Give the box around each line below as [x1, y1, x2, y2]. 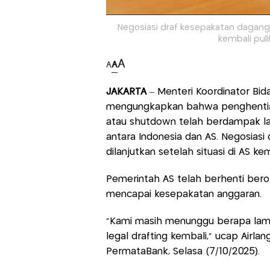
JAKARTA [105, 87, 149, 97]
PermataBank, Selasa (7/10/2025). [105, 247, 260, 257]
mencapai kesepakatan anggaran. [105, 190, 262, 199]
